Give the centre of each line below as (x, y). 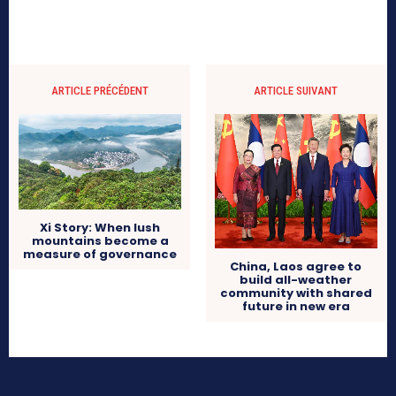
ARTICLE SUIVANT (296, 91)
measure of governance (100, 254)
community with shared (296, 293)
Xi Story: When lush (100, 227)
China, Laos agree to (296, 266)
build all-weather (296, 279)
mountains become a (100, 240)
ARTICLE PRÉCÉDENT (100, 91)
